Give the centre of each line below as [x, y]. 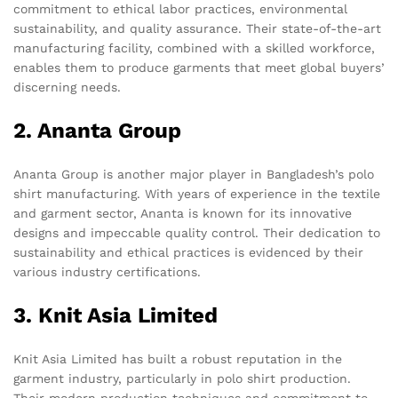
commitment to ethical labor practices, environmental [180, 9]
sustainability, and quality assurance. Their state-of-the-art [197, 29]
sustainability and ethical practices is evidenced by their [188, 253]
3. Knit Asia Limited [115, 316]
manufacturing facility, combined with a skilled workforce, [194, 48]
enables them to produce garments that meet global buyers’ [199, 68]
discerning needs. [67, 88]
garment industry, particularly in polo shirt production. [182, 379]
